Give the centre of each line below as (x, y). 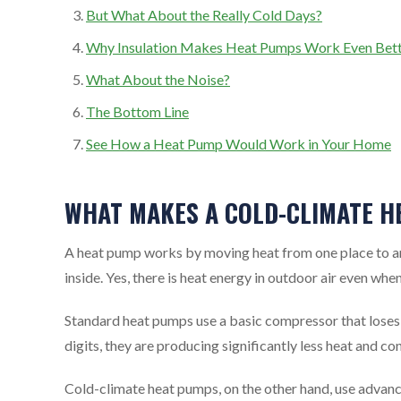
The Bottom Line (137, 111)
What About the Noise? (158, 79)
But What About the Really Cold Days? (204, 14)
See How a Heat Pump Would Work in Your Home (239, 143)
